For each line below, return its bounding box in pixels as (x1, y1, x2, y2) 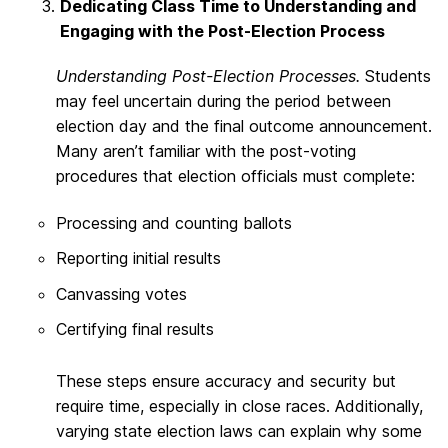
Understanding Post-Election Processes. (56, 65, 365, 86)
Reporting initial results (56, 248, 221, 269)
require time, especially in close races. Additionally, (56, 395, 423, 416)
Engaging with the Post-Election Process (60, 21, 385, 42)
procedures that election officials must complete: (56, 165, 415, 186)
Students (365, 65, 431, 86)
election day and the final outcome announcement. (56, 115, 432, 136)
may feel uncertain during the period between (56, 90, 391, 111)
